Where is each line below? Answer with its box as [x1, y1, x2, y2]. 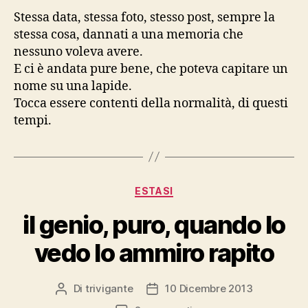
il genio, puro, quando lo [23, 210, 285, 241]
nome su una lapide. [14, 78, 132, 94]
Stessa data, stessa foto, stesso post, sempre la [14, 9, 275, 25]
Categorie [153, 180, 208, 195]
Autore [60, 283, 93, 296]
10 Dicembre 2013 [165, 282, 253, 296]
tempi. [14, 112, 52, 129]
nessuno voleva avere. [14, 43, 143, 60]
